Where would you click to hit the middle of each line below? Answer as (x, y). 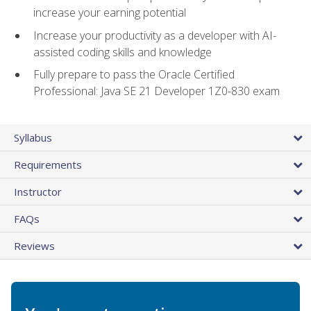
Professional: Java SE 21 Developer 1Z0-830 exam (157, 91)
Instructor (38, 192)
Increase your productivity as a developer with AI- (155, 35)
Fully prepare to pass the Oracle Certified (134, 75)
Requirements (48, 165)
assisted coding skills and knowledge (123, 52)
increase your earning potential (110, 13)
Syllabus (33, 138)
